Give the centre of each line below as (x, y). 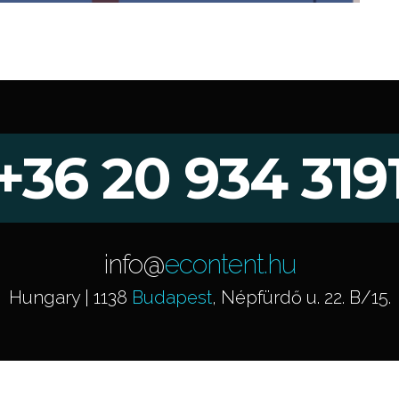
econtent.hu (230, 264)
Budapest (171, 297)
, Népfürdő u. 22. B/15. (301, 297)
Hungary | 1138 (70, 297)
